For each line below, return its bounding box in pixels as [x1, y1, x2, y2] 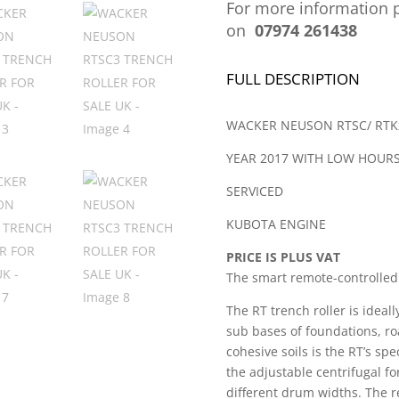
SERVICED [225, 183, 283, 200]
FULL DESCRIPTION [225, 68, 360, 89]
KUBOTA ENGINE [225, 216, 326, 233]
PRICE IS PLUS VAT [225, 248, 340, 266]
